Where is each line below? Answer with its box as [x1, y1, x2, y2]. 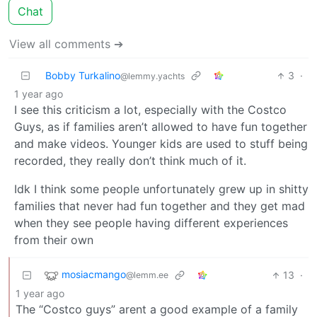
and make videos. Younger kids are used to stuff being [14, 137, 308, 151]
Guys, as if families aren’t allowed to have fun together [14, 120, 307, 134]
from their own [14, 233, 93, 248]
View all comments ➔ [9, 37, 123, 52]
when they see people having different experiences [14, 216, 288, 231]
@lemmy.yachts [120, 71, 185, 82]
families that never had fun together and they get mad [14, 199, 305, 214]
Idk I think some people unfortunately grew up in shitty [14, 182, 309, 197]
